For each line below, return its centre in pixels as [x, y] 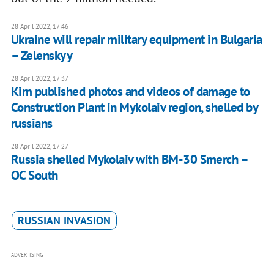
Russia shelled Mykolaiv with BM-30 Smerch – [129, 160]
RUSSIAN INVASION [64, 221]
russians [31, 124]
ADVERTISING [27, 255]
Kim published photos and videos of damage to [130, 92]
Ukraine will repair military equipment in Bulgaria [136, 40]
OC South [34, 176]
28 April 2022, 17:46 [39, 27]
